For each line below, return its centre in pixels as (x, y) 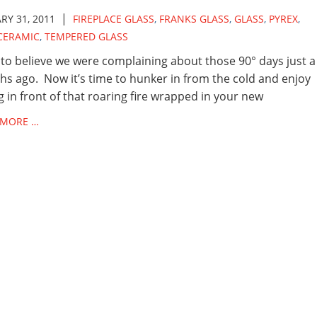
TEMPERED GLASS (86, 36)
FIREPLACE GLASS (113, 19)
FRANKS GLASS (194, 19)
